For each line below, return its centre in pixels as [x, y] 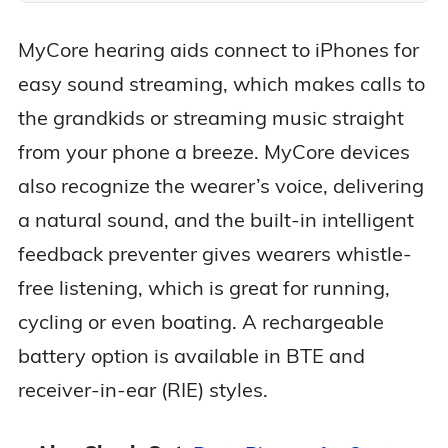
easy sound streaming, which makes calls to [221, 83]
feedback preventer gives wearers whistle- [214, 253]
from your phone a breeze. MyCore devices [213, 151]
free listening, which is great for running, [203, 287]
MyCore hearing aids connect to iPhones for [218, 49]
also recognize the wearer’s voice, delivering [220, 185]
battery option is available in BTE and [191, 355]
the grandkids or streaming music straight [210, 117]
